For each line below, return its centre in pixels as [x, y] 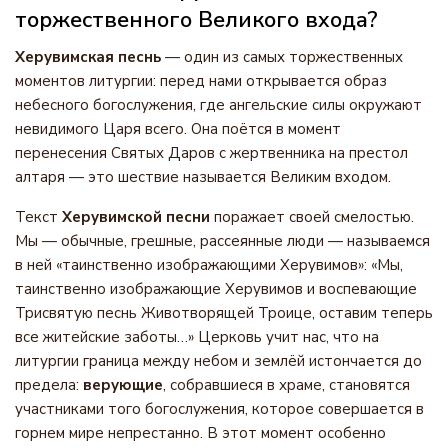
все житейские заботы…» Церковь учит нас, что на [197, 337]
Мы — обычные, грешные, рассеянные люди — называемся [222, 241]
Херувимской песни [136, 217]
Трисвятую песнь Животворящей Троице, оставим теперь [224, 313]
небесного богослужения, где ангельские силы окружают [218, 105]
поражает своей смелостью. [312, 217]
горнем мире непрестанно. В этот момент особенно [200, 433]
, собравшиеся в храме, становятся [286, 385]
